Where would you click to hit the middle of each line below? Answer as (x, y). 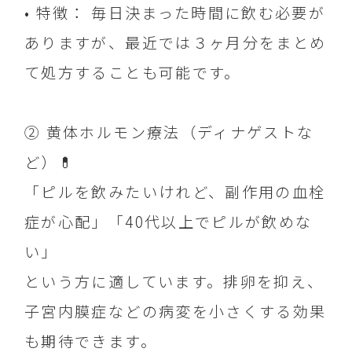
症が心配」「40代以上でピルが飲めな (169, 222)
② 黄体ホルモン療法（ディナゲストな (169, 132)
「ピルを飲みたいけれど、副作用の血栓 (175, 192)
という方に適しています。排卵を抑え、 (174, 282)
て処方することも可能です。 (133, 73)
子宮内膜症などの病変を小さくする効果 (176, 312)
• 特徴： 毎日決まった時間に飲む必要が (175, 13)
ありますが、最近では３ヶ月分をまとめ (176, 43)
